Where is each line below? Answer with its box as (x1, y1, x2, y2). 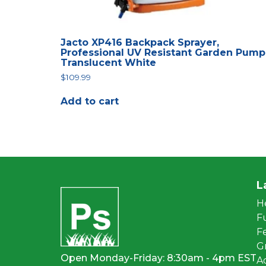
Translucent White (61, 57, 156, 69)
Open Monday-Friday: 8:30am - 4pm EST (61, 252, 256, 264)
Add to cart (61, 96, 119, 107)
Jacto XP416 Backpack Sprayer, (61, 37, 219, 49)
